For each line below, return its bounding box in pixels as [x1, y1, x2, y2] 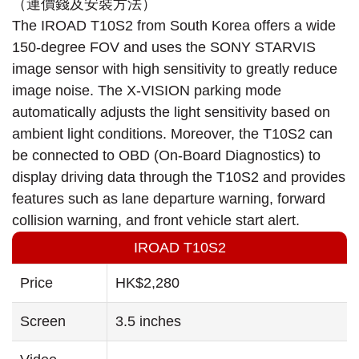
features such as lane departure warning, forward [12, 190, 325, 207]
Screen [20, 313, 66, 329]
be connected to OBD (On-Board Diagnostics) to [12, 147, 321, 163]
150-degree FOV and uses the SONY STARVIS [12, 38, 316, 55]
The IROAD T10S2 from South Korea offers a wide [12, 17, 336, 34]
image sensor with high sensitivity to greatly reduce [12, 60, 337, 77]
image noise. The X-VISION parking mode [12, 82, 281, 99]
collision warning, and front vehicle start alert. [12, 212, 300, 228]
